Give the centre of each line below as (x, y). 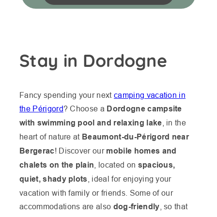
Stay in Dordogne (93, 61)
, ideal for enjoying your (129, 178)
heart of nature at (51, 136)
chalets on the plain (57, 165)
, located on (116, 164)
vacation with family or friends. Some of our (96, 193)
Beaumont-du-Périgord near (136, 137)
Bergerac (37, 151)
